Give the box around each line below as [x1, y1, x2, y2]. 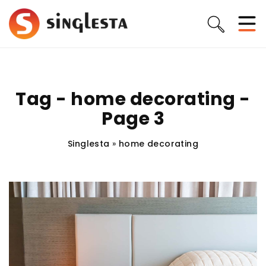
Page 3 [102, 106, 164, 131]
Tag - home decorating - [15, 87, 251, 112]
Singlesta [68, 138, 110, 150]
